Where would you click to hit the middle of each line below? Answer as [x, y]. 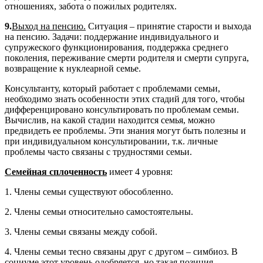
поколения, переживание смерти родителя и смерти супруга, [127, 58]
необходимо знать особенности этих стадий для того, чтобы [125, 99]
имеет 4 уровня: [140, 172]
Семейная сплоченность [56, 172]
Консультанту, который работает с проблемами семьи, [112, 89]
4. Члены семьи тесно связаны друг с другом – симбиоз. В [121, 252]
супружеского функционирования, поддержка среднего [117, 48]
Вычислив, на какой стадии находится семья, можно [110, 120]
